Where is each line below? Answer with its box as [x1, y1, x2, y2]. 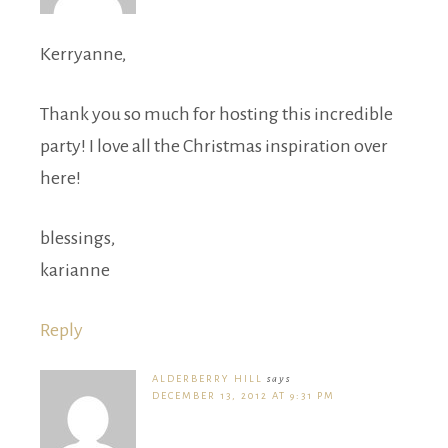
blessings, [40, 227, 115, 248]
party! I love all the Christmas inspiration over [40, 135, 388, 156]
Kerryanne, [40, 43, 126, 64]
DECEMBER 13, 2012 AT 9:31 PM [152, 389, 335, 401]
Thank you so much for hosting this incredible [40, 103, 393, 124]
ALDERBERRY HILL [152, 372, 263, 384]
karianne [40, 259, 110, 280]
